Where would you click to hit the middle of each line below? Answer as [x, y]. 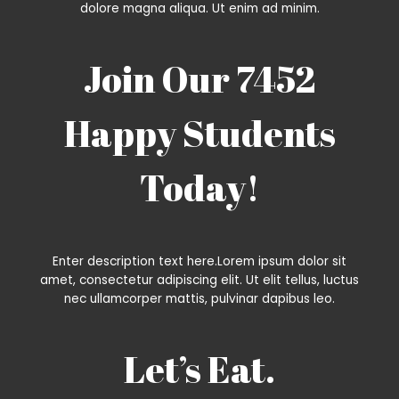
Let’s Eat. [199, 369]
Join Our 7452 [199, 79]
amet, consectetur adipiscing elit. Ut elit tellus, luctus [199, 280]
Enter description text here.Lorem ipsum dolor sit [199, 261]
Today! [199, 188]
